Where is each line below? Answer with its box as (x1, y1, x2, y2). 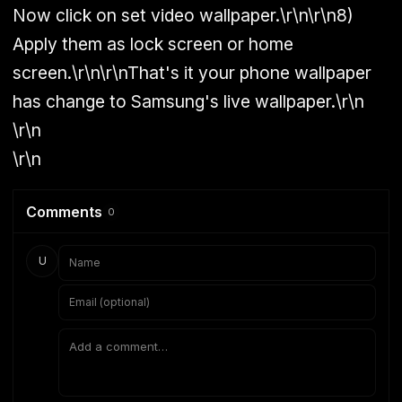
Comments (26, 202, 102, 221)
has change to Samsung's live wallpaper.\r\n (13, 90, 364, 112)
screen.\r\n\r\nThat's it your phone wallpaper (13, 61, 371, 83)
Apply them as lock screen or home (13, 32, 293, 55)
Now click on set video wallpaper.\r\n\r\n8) (13, 4, 354, 26)
